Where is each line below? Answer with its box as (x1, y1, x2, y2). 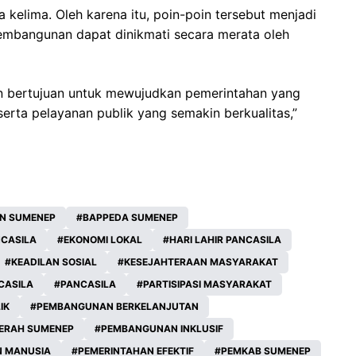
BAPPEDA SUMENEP (83, 211, 178, 224)
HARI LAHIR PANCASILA (169, 234, 281, 246)
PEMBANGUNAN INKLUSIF (101, 323, 223, 335)
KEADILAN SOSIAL (11, 256, 97, 269)
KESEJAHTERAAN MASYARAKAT (124, 256, 278, 269)
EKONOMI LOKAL (64, 234, 142, 246)
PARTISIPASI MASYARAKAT (143, 278, 272, 291)
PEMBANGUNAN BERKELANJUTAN (37, 300, 199, 313)
